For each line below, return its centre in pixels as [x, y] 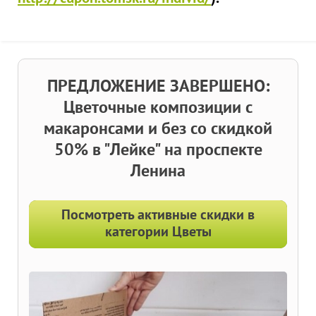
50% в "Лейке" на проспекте [158, 151]
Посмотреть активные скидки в [158, 216]
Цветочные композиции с [158, 109]
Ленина [158, 172]
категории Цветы [158, 233]
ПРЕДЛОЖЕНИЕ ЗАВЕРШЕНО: [158, 87]
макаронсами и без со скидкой [158, 130]
